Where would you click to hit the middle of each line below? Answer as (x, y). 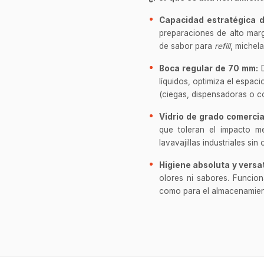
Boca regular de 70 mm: (209, 68)
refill (222, 46)
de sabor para (187, 46)
